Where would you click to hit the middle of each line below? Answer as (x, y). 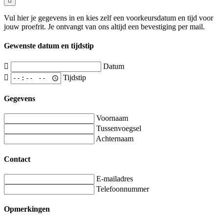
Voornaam (112, 118)
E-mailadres (115, 179)
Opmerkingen (27, 209)
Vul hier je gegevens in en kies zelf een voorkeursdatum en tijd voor (109, 18)
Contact (17, 159)
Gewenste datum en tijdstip (49, 46)
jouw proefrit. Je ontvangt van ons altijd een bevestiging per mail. (104, 26)
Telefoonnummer (123, 189)
